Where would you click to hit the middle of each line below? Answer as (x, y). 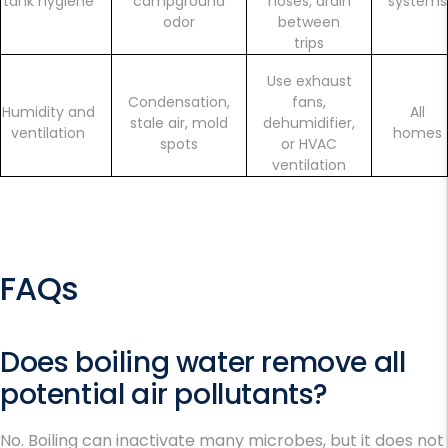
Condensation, (179, 102)
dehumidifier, (309, 123)
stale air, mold (179, 123)
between (309, 22)
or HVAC (309, 144)
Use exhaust (309, 81)
